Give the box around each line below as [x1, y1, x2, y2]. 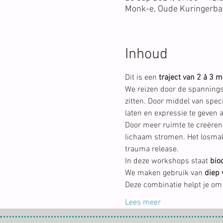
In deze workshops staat [124, 156, 210, 166]
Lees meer [124, 197, 161, 208]
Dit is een [124, 72, 159, 83]
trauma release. [124, 144, 179, 154]
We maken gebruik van [124, 168, 205, 178]
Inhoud [124, 45, 168, 64]
